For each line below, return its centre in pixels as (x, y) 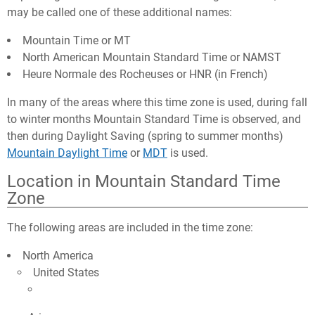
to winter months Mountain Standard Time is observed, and (154, 119)
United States (66, 272)
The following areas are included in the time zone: (130, 227)
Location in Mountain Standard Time (144, 181)
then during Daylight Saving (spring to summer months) (145, 136)
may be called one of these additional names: (120, 12)
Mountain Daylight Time (67, 153)
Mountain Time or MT (77, 40)
